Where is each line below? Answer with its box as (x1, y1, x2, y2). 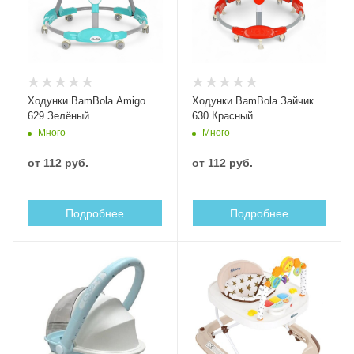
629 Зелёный (28, 110, 89, 122)
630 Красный (191, 110, 253, 122)
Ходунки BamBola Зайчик (191, 95, 314, 107)
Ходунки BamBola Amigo (28, 95, 145, 107)
